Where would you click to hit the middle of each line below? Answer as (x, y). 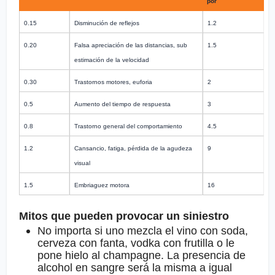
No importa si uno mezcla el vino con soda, (143, 231)
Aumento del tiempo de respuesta (123, 104)
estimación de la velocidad (112, 60)
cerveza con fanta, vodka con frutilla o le (136, 243)
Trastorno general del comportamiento (129, 126)
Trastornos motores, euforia (114, 82)
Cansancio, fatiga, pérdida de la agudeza (134, 149)
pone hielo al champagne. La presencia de (142, 256)
